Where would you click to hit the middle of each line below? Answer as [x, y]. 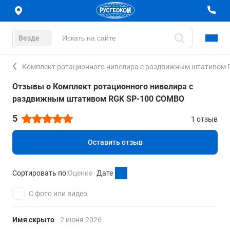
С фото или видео [58, 194]
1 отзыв [204, 119]
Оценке [80, 173]
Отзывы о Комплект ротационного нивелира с [103, 87]
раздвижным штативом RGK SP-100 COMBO [98, 99]
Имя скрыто [34, 220]
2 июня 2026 [81, 220]
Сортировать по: [40, 173]
